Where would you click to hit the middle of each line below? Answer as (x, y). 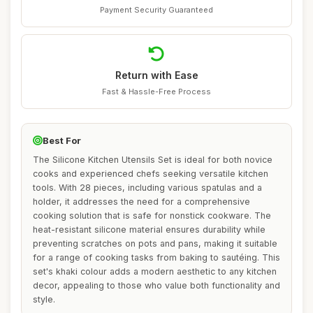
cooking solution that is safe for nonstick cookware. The (152, 216)
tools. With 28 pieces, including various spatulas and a (147, 188)
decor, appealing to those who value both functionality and (156, 285)
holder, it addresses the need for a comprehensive (141, 202)
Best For (62, 140)
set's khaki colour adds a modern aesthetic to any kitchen (155, 271)
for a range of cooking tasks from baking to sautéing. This (156, 257)
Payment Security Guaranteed (156, 10)
